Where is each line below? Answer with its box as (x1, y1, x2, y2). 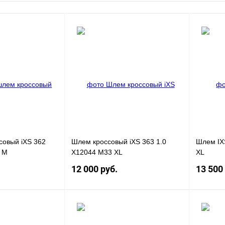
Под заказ (138, 205, 175, 214)
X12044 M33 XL (71, 148, 123, 157)
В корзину (13, 205, 50, 214)
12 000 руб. (71, 163, 118, 174)
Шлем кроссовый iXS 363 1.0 (71, 138, 166, 146)
